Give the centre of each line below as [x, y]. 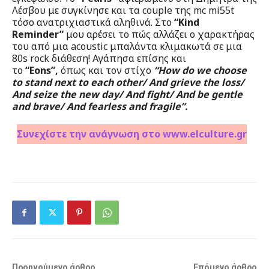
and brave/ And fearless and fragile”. [100, 106]
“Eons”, [42, 70]
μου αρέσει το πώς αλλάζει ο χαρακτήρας [159, 34]
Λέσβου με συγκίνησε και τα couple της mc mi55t [123, 10]
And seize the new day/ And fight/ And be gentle [127, 94]
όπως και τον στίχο [105, 70]
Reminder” [38, 34]
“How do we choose [199, 70]
